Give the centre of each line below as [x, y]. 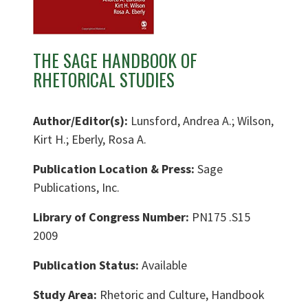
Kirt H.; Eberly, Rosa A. [90, 140]
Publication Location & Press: [115, 169]
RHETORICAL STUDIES [104, 80]
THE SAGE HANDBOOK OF [115, 60]
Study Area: [66, 295]
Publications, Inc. [76, 188]
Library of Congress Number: [112, 217]
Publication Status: [87, 265]
